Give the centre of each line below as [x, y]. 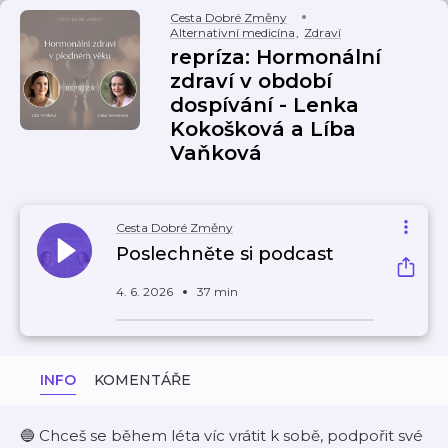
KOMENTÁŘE [142, 380]
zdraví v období [251, 81]
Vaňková [216, 153]
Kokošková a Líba [263, 129]
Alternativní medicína [232, 32]
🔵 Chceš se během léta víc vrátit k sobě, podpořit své [221, 435]
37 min [217, 291]
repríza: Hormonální [275, 57]
